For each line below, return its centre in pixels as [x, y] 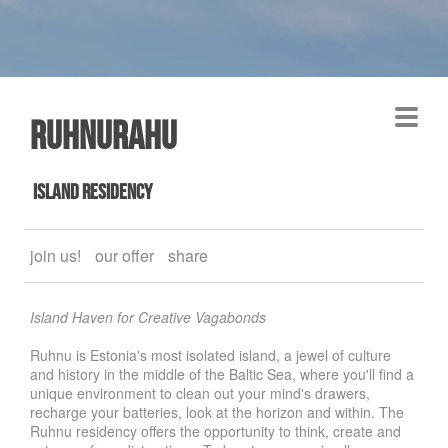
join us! [55, 255]
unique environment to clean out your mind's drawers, [200, 392]
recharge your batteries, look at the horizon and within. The [217, 411]
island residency [91, 191]
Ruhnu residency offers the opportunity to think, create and [215, 430]
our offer [124, 255]
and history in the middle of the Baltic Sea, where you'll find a [222, 373]
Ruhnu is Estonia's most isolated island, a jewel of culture [210, 354]
